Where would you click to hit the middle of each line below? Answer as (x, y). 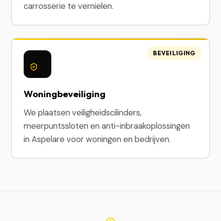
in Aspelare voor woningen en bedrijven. (97, 139)
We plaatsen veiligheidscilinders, (83, 112)
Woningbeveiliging (65, 94)
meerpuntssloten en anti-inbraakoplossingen (107, 126)
